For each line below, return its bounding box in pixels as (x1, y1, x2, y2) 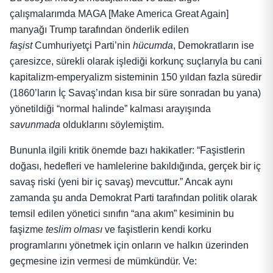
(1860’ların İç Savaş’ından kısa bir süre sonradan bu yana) (10, 88, 261, 99)
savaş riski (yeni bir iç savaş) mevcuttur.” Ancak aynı (10, 177, 233, 188)
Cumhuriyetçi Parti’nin (32, 40, 133, 51)
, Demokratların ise (173, 40, 254, 51)
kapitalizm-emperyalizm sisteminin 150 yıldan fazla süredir (10, 72, 261, 83)
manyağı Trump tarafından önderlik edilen (10, 24, 189, 35)
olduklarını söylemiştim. (63, 119, 164, 130)
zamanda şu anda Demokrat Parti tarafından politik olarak (10, 193, 257, 204)
